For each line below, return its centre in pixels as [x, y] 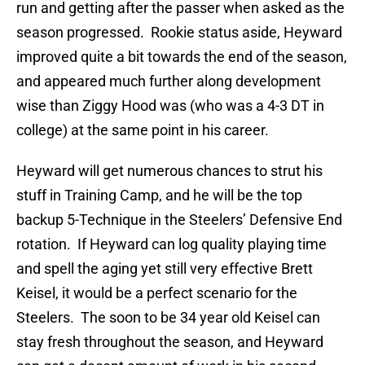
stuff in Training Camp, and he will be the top [159, 196]
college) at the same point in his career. [143, 130]
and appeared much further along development [169, 81]
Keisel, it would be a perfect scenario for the [157, 293]
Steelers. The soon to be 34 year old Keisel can [168, 318]
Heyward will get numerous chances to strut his [169, 171]
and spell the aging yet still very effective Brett [165, 269]
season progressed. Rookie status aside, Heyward [179, 33]
